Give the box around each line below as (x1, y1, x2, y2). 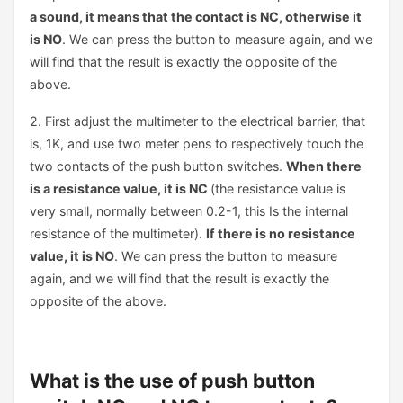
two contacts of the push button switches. (29, 157, 286, 174)
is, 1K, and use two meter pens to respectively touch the (29, 135, 363, 151)
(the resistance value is (210, 180, 345, 196)
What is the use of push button (29, 368, 315, 392)
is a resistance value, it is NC (29, 180, 210, 196)
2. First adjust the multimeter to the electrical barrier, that (29, 112, 365, 129)
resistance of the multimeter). (29, 225, 206, 241)
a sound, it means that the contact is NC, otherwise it (29, 8, 362, 24)
